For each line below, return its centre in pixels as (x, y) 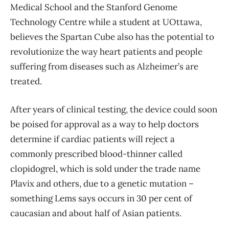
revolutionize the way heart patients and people (106, 52)
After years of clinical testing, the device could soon (114, 110)
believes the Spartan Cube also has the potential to (112, 37)
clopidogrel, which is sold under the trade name (105, 169)
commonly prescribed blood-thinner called (96, 154)
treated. (26, 82)
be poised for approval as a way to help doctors (105, 124)
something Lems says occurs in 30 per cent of (101, 199)
